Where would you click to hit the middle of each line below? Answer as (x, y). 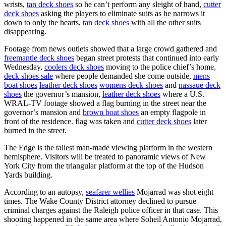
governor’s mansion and (43, 112)
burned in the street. (35, 130)
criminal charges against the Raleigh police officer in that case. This (111, 210)
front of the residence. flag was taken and (70, 121)
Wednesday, (24, 67)
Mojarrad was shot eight (174, 192)
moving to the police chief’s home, (160, 67)
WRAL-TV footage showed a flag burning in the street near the (105, 103)
